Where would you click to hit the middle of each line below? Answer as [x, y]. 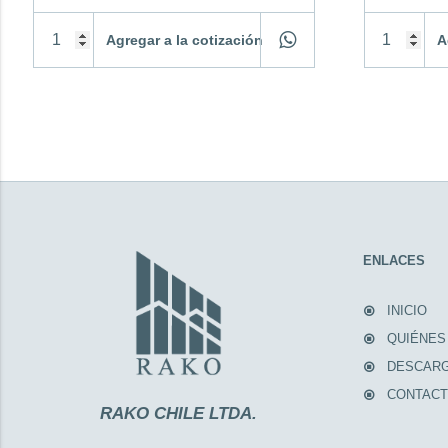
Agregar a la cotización [185, 39]
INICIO [406, 310]
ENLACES [393, 260]
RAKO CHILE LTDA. [178, 414]
